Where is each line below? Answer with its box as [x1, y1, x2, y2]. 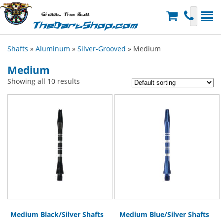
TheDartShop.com [32, 21, 137, 31]
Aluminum [36, 44, 70, 53]
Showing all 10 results [7, 76, 80, 86]
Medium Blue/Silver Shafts [119, 209, 209, 219]
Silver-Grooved [77, 44, 126, 53]
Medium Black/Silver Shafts [10, 209, 104, 219]
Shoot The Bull [41, 12, 89, 17]
